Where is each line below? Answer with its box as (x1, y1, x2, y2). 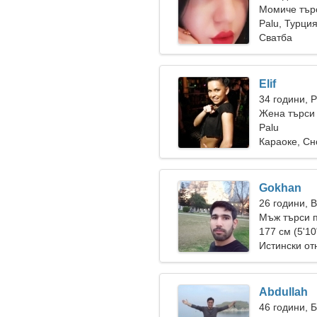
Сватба (259, 32, 292, 43)
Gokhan (259, 182, 301, 194)
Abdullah (259, 286, 308, 298)
